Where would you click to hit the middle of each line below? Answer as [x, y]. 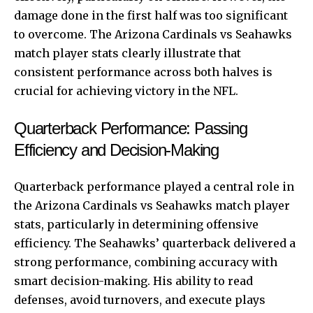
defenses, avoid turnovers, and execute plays [140, 299]
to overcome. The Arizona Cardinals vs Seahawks [153, 34]
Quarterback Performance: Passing [131, 128]
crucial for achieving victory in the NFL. [126, 90]
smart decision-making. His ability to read [133, 281]
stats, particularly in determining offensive [136, 224]
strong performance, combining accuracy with [146, 262]
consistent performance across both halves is [143, 72]
